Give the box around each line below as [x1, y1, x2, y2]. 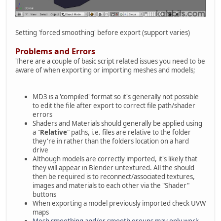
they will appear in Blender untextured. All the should [33, 163, 194, 172]
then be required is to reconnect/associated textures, [33, 172, 195, 181]
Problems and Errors [15, 45, 95, 57]
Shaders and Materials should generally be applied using [33, 118, 202, 128]
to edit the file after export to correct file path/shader [33, 101, 195, 110]
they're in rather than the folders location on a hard [33, 136, 189, 146]
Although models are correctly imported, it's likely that [33, 154, 197, 163]
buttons [33, 189, 56, 199]
